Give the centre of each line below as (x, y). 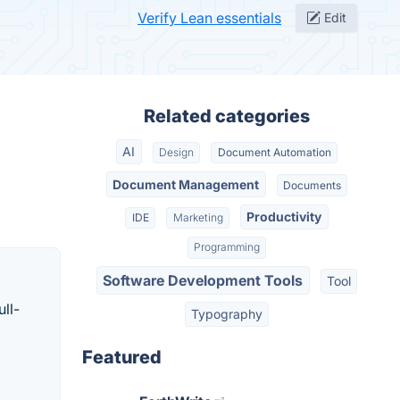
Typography (227, 314)
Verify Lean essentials (209, 18)
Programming (227, 247)
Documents (312, 185)
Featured (122, 358)
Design (176, 153)
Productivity (284, 216)
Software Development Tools (203, 280)
